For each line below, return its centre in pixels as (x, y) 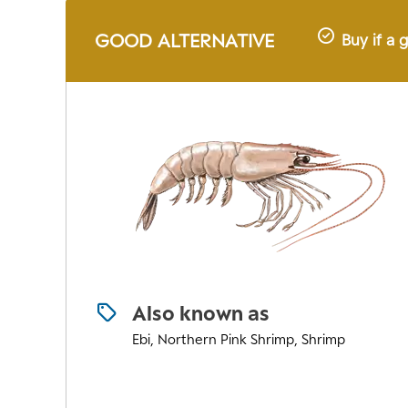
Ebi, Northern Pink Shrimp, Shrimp (239, 340)
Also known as (201, 313)
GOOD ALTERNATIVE (184, 40)
